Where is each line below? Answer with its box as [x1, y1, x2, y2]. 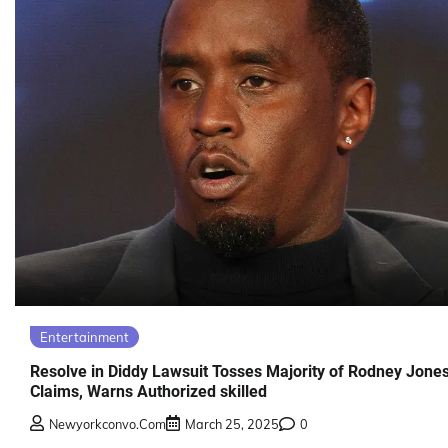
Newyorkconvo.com [49, 415, 166, 432]
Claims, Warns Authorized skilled [30, 381, 267, 401]
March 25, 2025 [185, 415, 279, 432]
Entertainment [40, 329, 129, 346]
